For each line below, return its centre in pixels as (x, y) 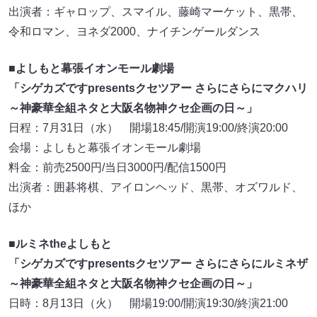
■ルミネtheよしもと (60, 243)
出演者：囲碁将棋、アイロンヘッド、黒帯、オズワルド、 (156, 187)
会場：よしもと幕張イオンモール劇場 (105, 147)
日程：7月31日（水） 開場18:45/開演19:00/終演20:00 (148, 127)
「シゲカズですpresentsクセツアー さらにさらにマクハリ (158, 88)
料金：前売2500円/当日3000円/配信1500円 (117, 167)
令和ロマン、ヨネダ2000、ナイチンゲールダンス (134, 31)
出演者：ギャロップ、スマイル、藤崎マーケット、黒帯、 (156, 11)
